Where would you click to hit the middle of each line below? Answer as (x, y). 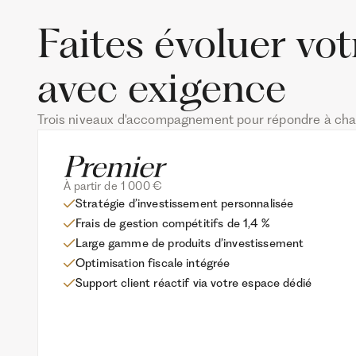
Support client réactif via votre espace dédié (193, 283)
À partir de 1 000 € (112, 186)
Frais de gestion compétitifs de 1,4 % (172, 224)
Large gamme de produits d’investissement (190, 244)
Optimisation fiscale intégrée (153, 263)
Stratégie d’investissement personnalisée (184, 204)
